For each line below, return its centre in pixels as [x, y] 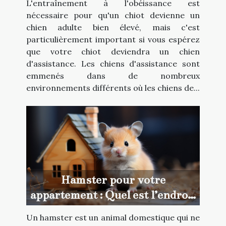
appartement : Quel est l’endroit [113, 195]
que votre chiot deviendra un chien [113, 52]
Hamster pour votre [113, 180]
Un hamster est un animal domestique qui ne [113, 217]
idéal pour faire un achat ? [113, 210]
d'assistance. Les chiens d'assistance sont [113, 64]
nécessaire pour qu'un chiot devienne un [113, 15]
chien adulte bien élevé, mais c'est [113, 27]
